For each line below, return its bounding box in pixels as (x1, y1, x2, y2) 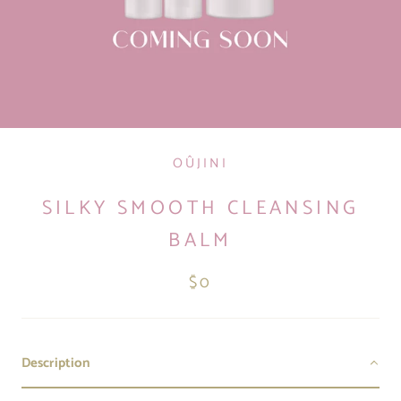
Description (21, 351, 90, 374)
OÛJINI (173, 151, 228, 175)
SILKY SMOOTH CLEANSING (41, 192, 360, 225)
